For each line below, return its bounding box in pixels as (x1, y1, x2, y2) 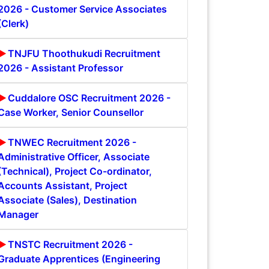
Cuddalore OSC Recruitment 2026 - (8, 91, 171, 104)
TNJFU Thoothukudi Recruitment (8, 47, 160, 59)
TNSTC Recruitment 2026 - (8, 238, 133, 250)
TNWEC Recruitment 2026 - (8, 136, 136, 148)
